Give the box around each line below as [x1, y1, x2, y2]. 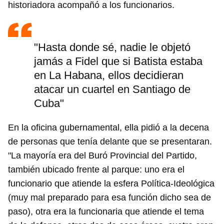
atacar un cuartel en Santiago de [34, 83, 190, 96]
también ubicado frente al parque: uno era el [8, 164, 184, 175]
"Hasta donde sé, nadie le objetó [34, 41, 190, 54]
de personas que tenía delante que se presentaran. [8, 136, 212, 147]
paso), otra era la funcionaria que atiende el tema [8, 206, 204, 217]
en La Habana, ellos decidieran [34, 69, 183, 82]
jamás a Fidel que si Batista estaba [34, 55, 202, 68]
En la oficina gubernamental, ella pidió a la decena [8, 122, 209, 133]
